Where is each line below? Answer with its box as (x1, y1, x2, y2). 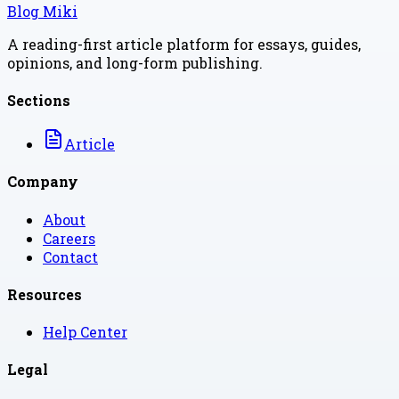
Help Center (43, 322, 127, 342)
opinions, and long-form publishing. (7, 53, 263, 72)
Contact (43, 247, 98, 266)
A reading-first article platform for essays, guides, (7, 34, 361, 53)
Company (7, 172, 78, 191)
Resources (7, 284, 82, 304)
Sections (7, 90, 70, 110)
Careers (43, 228, 95, 248)
